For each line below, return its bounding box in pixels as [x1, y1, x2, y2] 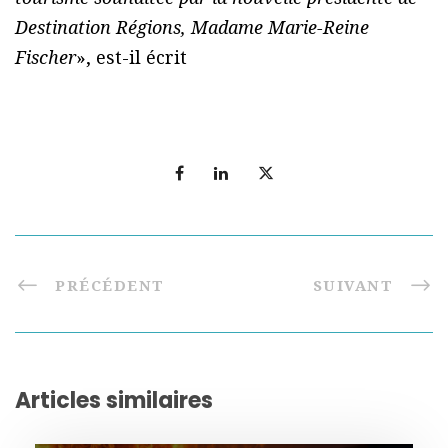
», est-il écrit [76, 45, 187, 70]
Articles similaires [15, 385, 213, 417]
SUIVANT [312, 275, 393, 296]
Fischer [15, 45, 76, 70]
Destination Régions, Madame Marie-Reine [15, 15, 369, 40]
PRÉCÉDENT [55, 275, 165, 296]
